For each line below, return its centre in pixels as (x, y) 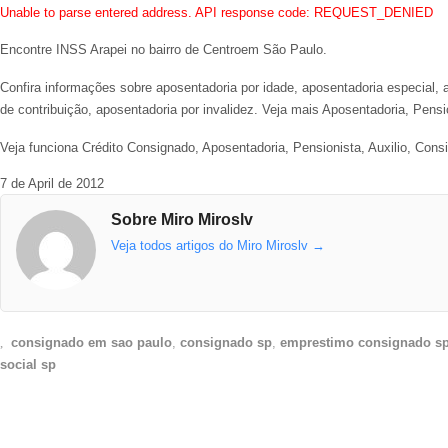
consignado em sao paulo (92, 342)
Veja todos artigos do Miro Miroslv (211, 246)
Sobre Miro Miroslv (182, 220)
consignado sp (226, 342)
